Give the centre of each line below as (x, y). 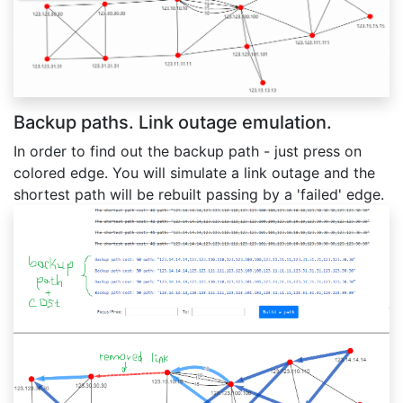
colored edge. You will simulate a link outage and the (194, 172)
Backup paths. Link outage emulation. (173, 122)
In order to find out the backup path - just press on (188, 151)
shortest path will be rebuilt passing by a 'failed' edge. (199, 194)
